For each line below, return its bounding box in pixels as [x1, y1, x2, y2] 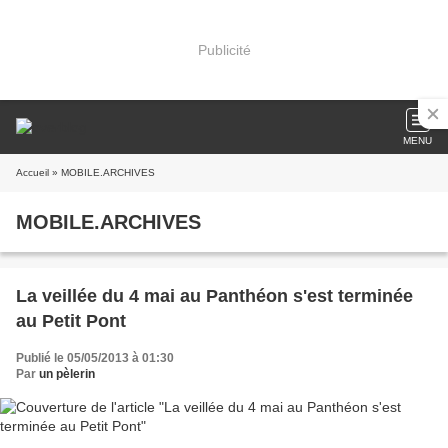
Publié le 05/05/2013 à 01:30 [16, 351, 174, 365]
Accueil [16, 167, 49, 178]
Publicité [197, 41, 251, 58]
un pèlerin [39, 367, 95, 381]
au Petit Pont [16, 311, 126, 331]
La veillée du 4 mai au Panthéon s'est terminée [16, 286, 413, 306]
